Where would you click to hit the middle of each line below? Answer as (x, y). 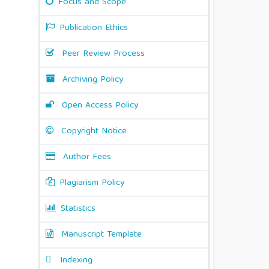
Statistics (78, 209)
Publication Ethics (94, 29)
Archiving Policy (93, 80)
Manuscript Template (101, 235)
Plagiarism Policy (92, 183)
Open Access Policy (100, 106)
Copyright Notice (94, 132)
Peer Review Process (103, 54)
